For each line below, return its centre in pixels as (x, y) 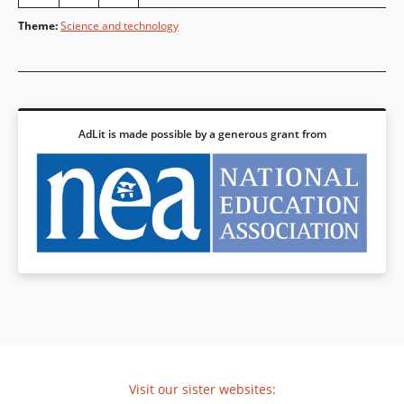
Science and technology (119, 25)
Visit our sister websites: (202, 389)
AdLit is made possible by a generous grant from (202, 133)
